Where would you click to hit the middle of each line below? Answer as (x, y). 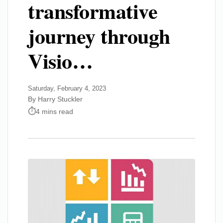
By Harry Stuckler (55, 99)
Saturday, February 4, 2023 (67, 88)
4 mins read (55, 111)
